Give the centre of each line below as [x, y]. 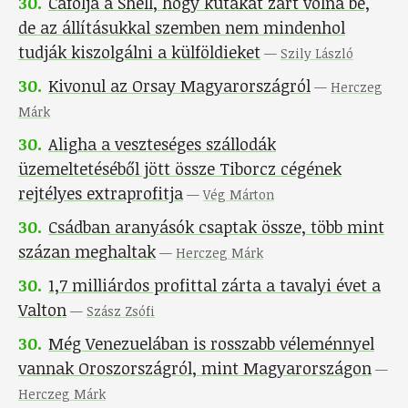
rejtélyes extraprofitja [101, 194]
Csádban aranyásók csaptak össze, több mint [216, 227]
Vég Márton [239, 195]
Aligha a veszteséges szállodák [162, 144]
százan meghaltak [87, 252]
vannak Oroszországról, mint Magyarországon [195, 368]
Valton [42, 310]
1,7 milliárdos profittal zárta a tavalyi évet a [214, 286]
